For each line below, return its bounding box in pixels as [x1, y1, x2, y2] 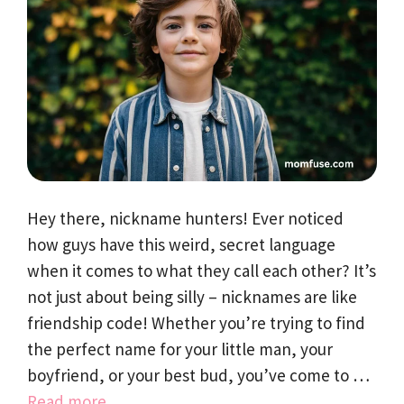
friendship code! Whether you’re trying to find [27, 311, 365, 334]
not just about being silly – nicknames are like [27, 285, 357, 308]
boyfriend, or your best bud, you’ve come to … [27, 363, 370, 386]
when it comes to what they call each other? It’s [27, 259, 376, 281]
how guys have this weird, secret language [27, 233, 335, 255]
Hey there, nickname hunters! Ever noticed [27, 207, 344, 229]
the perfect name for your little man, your [27, 337, 333, 360]
